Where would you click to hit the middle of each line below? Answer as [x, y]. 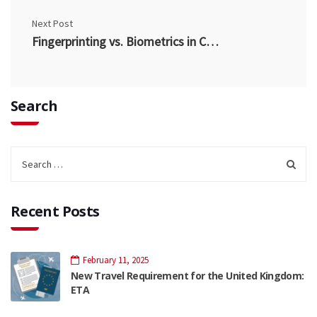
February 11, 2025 [116, 260]
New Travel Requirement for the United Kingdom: [188, 276]
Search [34, 106]
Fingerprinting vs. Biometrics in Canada [212, 41]
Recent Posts [55, 211]
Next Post [52, 23]
